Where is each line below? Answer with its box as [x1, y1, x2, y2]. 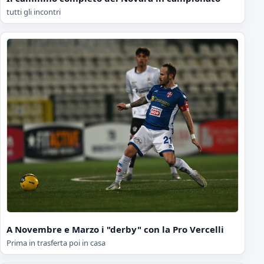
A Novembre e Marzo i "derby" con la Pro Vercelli [6, 223, 224, 236]
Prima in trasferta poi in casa [6, 237, 105, 249]
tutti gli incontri [6, 6, 61, 17]
